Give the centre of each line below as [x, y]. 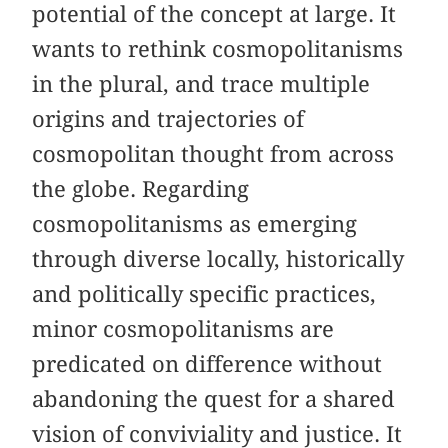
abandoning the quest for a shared [214, 399]
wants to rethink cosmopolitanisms [218, 49]
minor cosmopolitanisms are [183, 329]
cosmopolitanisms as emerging [195, 224]
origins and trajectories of [168, 119]
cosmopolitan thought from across [213, 154]
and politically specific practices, [204, 294]
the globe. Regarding [141, 189]
